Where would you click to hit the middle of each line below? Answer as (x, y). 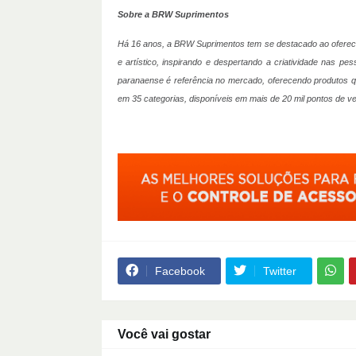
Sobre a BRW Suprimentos (173, 14)
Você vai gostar (164, 334)
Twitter (279, 271)
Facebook (180, 271)
